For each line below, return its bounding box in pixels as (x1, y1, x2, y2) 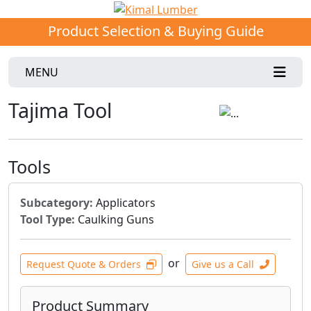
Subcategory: (20, 194, 93, 210)
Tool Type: (20, 211, 75, 227)
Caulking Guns (75, 211, 154, 227)
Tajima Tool (8, 96, 112, 124)
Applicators (93, 194, 155, 210)
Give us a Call (192, 257, 254, 271)
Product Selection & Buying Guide (47, 21, 264, 40)
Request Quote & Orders (26, 257, 141, 271)
